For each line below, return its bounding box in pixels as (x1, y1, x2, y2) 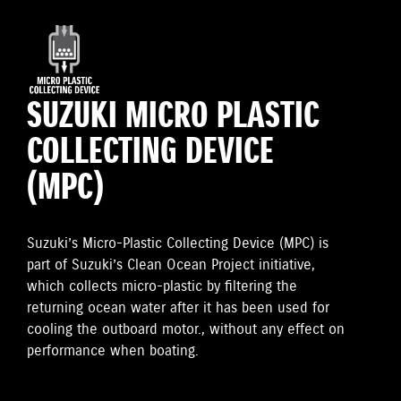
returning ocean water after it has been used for (27, 299, 329, 318)
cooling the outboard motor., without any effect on (27, 320, 345, 339)
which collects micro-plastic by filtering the (27, 277, 297, 296)
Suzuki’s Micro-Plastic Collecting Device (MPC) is (27, 235, 328, 253)
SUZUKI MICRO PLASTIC (27, 93, 320, 141)
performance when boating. (27, 342, 199, 361)
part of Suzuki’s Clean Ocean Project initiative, (27, 256, 315, 275)
